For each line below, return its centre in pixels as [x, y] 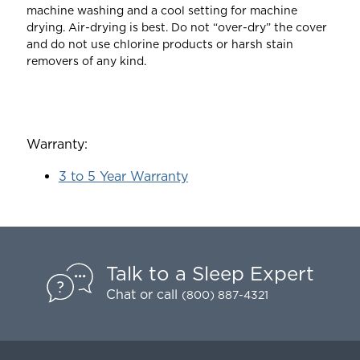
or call [159, 294]
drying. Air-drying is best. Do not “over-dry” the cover [176, 27]
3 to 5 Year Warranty [123, 176]
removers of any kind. [86, 61]
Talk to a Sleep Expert [210, 273]
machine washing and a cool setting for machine [162, 10]
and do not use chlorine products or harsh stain [160, 44]
